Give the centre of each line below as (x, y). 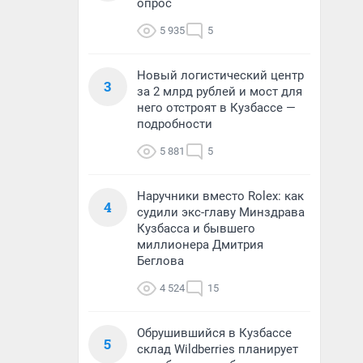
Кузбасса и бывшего (196, 228)
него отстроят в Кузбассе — (216, 108)
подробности (175, 124)
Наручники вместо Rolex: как (220, 196)
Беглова (160, 261)
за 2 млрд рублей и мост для (220, 92)
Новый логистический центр (220, 75)
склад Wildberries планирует (218, 349)
